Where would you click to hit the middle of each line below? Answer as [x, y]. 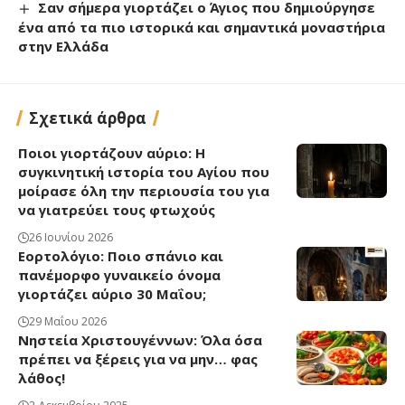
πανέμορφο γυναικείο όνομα [119, 274]
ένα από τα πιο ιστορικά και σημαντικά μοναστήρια [202, 27]
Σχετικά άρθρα [88, 118]
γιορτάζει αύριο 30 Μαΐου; [112, 293]
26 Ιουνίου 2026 [71, 237]
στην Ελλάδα [63, 46]
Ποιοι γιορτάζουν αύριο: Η [112, 152]
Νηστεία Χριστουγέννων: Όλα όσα [140, 339]
